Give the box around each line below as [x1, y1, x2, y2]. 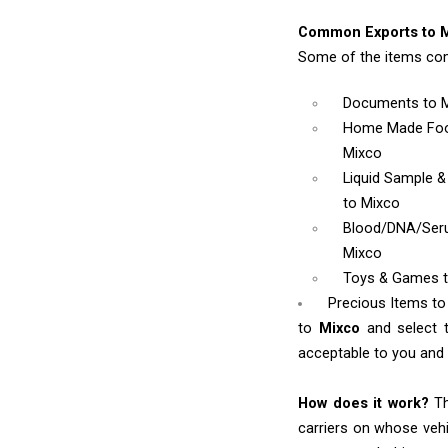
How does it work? [298, 395, 429, 413]
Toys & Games [343, 270, 444, 288]
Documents [343, 95, 424, 113]
